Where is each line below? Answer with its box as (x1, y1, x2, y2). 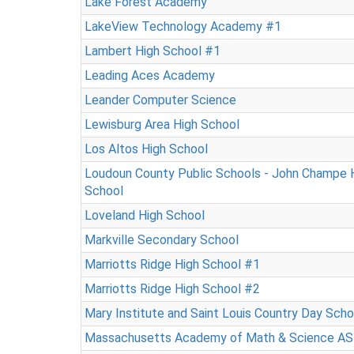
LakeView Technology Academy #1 (85, 19, 281, 34)
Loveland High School (85, 208, 205, 223)
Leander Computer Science (85, 92, 236, 107)
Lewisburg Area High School (85, 117, 239, 132)
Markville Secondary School (85, 232, 239, 247)
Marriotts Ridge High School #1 (85, 257, 260, 272)
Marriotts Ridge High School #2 (85, 281, 260, 296)
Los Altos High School (85, 141, 208, 156)
